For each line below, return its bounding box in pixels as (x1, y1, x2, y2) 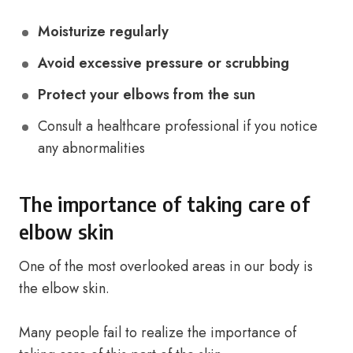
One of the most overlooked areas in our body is (19, 256, 313, 277)
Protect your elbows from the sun (38, 84, 255, 105)
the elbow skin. (19, 278, 110, 299)
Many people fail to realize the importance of (19, 322, 296, 343)
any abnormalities (38, 138, 145, 158)
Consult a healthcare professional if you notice (38, 116, 318, 136)
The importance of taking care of (19, 191, 310, 217)
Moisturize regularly (38, 21, 169, 42)
